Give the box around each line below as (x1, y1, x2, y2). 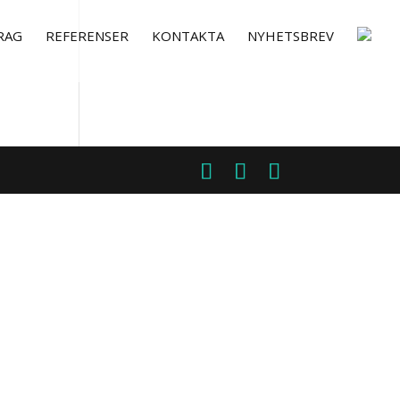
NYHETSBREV (247, 27, 334, 45)
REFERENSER (46, 27, 129, 45)
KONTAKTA (152, 27, 224, 45)
